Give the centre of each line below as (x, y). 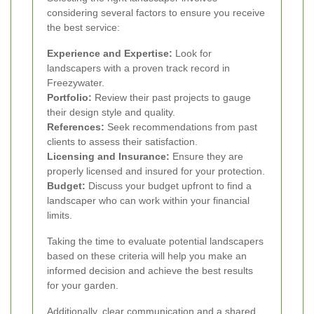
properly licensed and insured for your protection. (156, 171)
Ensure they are (206, 157)
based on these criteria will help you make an (147, 256)
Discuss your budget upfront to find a (169, 186)
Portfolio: (69, 98)
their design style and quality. (111, 112)
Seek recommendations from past (181, 127)
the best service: (83, 28)
